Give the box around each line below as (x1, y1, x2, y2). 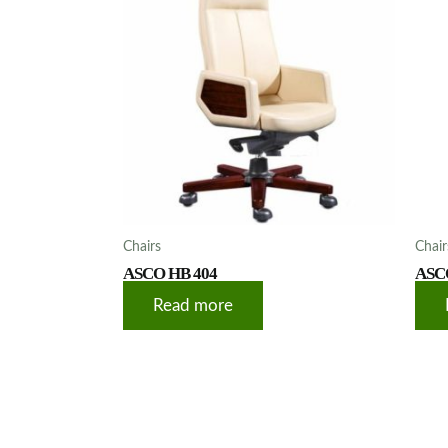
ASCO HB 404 (123, 263, 217, 283)
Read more (153, 297, 233, 315)
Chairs (123, 239, 161, 255)
